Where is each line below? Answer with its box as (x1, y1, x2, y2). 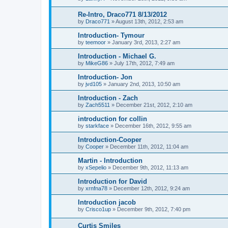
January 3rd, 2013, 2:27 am (112, 39, 180, 46)
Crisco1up (85, 206, 111, 213)
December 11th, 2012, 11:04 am (110, 144, 188, 150)
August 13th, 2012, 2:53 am (116, 18, 183, 25)
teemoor (85, 39, 106, 46)
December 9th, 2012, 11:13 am (112, 164, 188, 171)
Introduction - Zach (78, 94, 138, 102)
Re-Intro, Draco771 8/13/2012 (78, 11, 167, 19)
